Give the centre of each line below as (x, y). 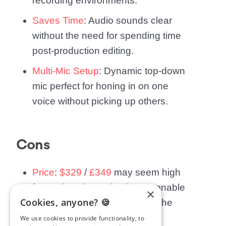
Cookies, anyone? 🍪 (65, 202)
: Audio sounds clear (128, 20)
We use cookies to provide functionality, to (82, 218)
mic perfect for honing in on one (100, 86)
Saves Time (58, 20)
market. (48, 218)
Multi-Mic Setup (66, 71)
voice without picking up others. (100, 101)
